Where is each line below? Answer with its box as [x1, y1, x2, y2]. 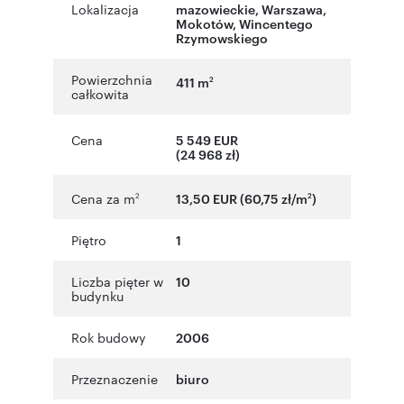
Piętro [71, 230, 106, 249]
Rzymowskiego [176, 29, 268, 47]
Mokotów [176, 14, 233, 32]
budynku [71, 286, 124, 305]
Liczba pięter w [71, 271, 163, 290]
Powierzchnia [71, 70, 152, 89]
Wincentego [239, 14, 313, 32]
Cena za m [71, 188, 135, 207]
